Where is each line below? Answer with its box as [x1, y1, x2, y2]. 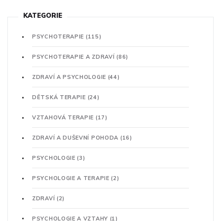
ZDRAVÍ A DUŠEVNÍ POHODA [32, 134, 120, 142]
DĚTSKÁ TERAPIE [32, 94, 88, 101]
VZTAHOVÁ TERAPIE [32, 114, 96, 121]
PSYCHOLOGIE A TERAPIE [32, 175, 111, 182]
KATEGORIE [23, 11, 62, 20]
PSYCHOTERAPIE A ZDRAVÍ [32, 53, 117, 61]
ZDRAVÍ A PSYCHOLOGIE [32, 74, 108, 81]
